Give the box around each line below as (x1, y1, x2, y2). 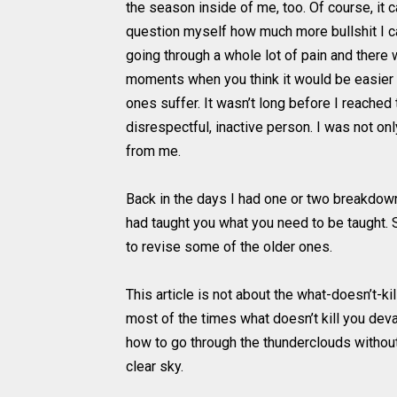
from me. (126, 143, 181, 160)
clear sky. (126, 358, 183, 376)
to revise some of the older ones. (126, 238, 332, 256)
